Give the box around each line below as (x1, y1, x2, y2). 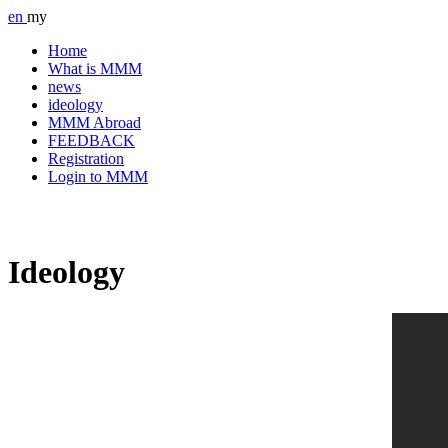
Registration (48, 150, 124, 167)
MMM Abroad (48, 114, 141, 131)
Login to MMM (48, 168, 148, 185)
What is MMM (48, 60, 142, 77)
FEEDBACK (48, 132, 135, 149)
